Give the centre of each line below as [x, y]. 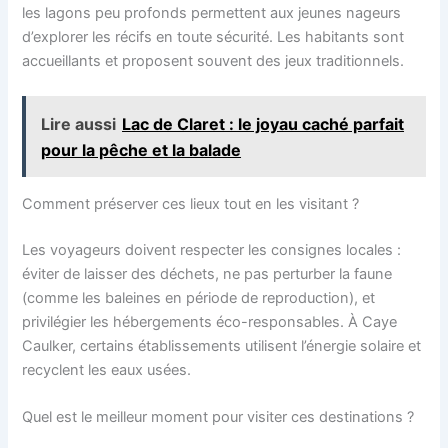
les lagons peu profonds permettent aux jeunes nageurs [212, 12]
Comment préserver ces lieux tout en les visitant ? [191, 203]
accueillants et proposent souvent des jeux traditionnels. [213, 60]
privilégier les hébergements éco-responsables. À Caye [210, 321]
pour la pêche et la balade [141, 149]
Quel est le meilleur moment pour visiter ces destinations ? [218, 417]
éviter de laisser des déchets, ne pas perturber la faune [207, 273]
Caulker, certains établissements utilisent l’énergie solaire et [222, 345]
